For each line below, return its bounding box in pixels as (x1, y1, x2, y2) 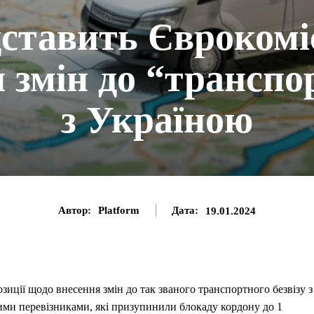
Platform (98, 205, 139, 217)
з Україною (60, 99, 253, 141)
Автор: (58, 205, 91, 217)
